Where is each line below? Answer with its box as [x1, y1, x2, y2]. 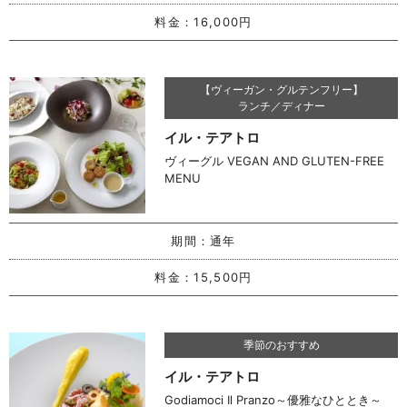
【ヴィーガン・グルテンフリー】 [199, 82, 363, 96]
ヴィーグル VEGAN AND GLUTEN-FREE [164, 153, 385, 168]
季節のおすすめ [243, 337, 320, 352]
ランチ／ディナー [237, 98, 325, 113]
